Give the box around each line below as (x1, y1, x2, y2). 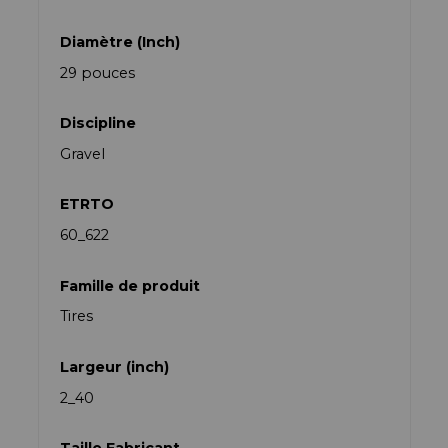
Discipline (60, 114, 137, 133)
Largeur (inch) (60, 357, 170, 376)
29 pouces (60, 63, 136, 82)
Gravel (60, 144, 106, 163)
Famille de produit (60, 276, 201, 295)
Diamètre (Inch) (60, 32, 181, 51)
